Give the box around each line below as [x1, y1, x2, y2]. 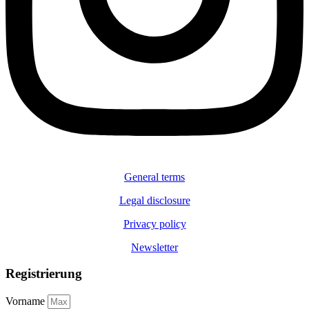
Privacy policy [123, 217, 186, 230]
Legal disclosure [119, 194, 190, 206]
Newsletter [131, 241, 178, 253]
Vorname [6, 295, 48, 308]
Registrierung [6, 266, 82, 281]
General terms [124, 170, 185, 183]
